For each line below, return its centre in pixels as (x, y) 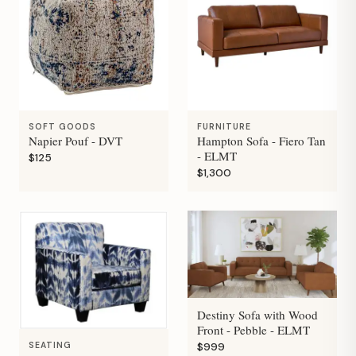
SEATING (50, 345)
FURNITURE (224, 127)
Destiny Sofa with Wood (257, 314)
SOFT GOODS (63, 127)
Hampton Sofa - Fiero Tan (261, 141)
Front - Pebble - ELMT (253, 329)
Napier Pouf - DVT (75, 141)
